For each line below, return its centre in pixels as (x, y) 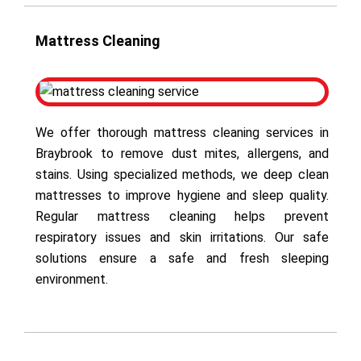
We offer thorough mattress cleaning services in (182, 132)
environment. (72, 279)
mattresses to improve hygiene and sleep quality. (182, 195)
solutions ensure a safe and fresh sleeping (182, 258)
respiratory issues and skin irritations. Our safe (182, 237)
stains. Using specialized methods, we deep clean (182, 174)
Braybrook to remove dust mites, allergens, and (182, 153)
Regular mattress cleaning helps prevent (182, 216)
